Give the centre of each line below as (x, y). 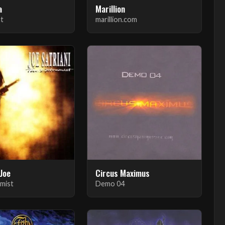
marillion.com (116, 19)
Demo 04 (110, 183)
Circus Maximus (122, 173)
